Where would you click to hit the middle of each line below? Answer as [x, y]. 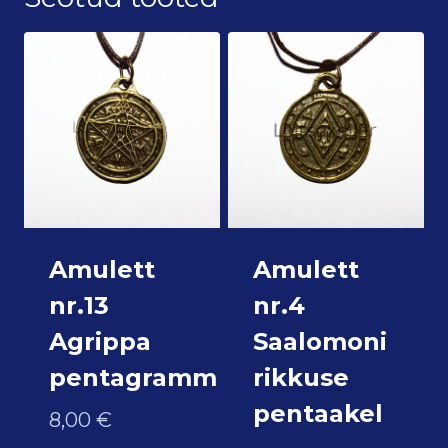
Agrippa [99, 341]
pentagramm [132, 377]
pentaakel [317, 413]
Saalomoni [319, 341]
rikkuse [300, 377]
